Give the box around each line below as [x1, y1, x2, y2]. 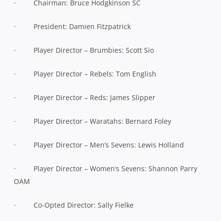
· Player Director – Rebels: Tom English [14, 69, 156, 78]
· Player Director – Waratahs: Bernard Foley [14, 116, 171, 126]
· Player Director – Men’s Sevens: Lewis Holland [14, 140, 184, 149]
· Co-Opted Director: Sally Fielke [14, 200, 134, 210]
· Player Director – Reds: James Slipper [14, 92, 155, 102]
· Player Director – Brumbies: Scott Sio [14, 45, 154, 55]
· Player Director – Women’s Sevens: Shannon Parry [14, 163, 197, 173]
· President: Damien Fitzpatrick [14, 21, 131, 31]
